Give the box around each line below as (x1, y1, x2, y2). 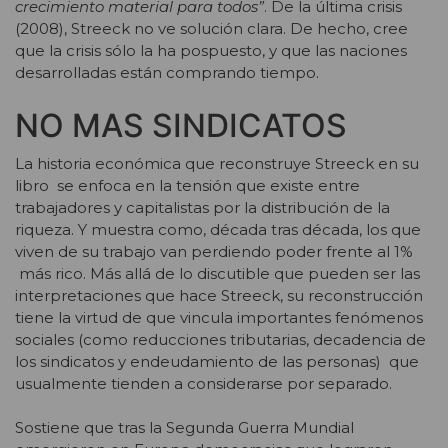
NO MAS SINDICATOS (15, 105, 347, 145)
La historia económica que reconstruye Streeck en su (15, 153, 419, 173)
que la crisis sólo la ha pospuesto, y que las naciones (15, 41, 407, 61)
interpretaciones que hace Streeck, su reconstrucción (15, 285, 423, 305)
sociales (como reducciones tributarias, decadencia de (15, 329, 426, 349)
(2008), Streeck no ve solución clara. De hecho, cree (15, 19, 408, 39)
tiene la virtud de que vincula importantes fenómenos (15, 307, 423, 327)
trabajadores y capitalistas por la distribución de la (15, 197, 390, 217)
